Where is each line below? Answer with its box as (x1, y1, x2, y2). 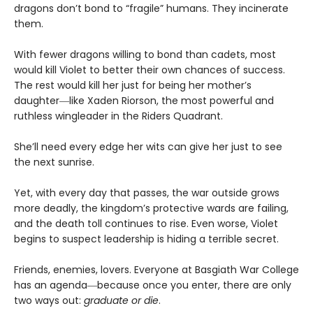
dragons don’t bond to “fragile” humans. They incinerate (14, 1, 289, 16)
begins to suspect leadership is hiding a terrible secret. (14, 232, 279, 247)
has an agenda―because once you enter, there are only (14, 278, 291, 293)
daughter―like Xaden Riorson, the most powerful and (14, 94, 274, 108)
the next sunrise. (14, 155, 94, 170)
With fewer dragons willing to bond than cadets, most (14, 48, 276, 62)
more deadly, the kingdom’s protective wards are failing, (14, 201, 289, 216)
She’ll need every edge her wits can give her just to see (14, 140, 282, 154)
